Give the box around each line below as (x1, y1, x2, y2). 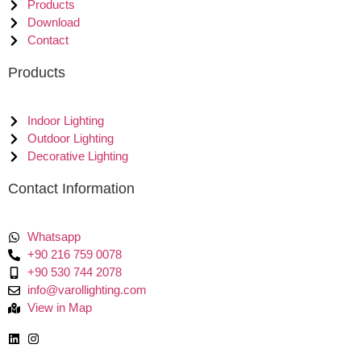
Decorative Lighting (27, 149, 128, 164)
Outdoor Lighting (27, 131, 114, 146)
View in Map (27, 301, 92, 315)
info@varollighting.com (27, 283, 147, 297)
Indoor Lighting (27, 114, 104, 128)
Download (27, 15, 80, 30)
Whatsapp (27, 230, 81, 244)
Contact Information (8, 180, 135, 197)
